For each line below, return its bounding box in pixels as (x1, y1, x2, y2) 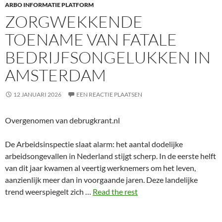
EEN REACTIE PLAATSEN (76, 91, 142, 98)
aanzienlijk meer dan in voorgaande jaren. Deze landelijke (5, 175, 198, 184)
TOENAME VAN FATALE (5, 29, 177, 50)
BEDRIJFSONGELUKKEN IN (5, 47, 211, 67)
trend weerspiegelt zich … (5, 187, 93, 196)
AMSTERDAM (5, 65, 106, 85)
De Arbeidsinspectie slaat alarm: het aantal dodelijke (5, 139, 183, 149)
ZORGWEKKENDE (5, 11, 143, 32)
